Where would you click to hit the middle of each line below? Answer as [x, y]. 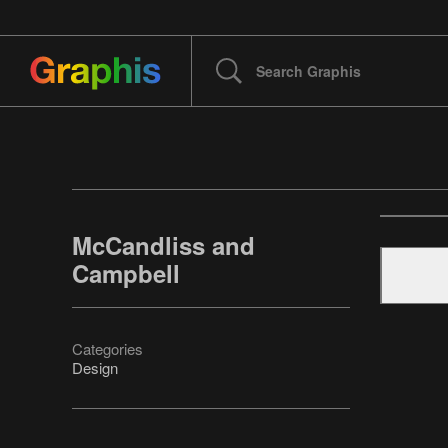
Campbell [126, 273]
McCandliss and [163, 245]
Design [95, 368]
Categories [107, 349]
